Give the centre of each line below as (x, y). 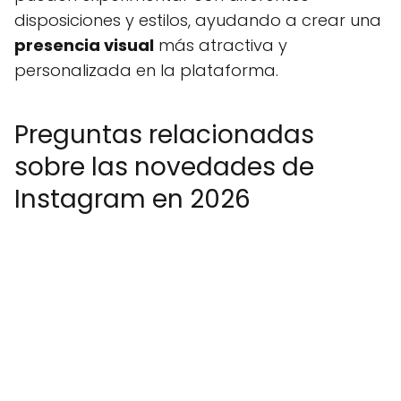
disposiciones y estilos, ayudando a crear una (198, 20)
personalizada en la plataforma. (146, 70)
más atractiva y (221, 45)
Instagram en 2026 (132, 199)
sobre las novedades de (164, 167)
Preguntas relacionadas (164, 135)
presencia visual (84, 45)
